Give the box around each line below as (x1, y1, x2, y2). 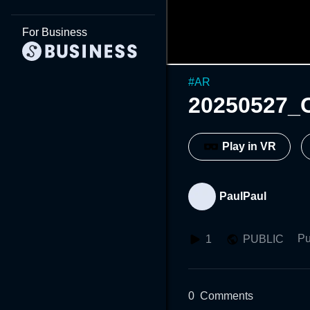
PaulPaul (219, 190, 266, 202)
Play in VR (222, 140, 276, 153)
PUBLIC (243, 232, 284, 245)
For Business (22, 26, 87, 38)
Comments (200, 289, 253, 302)
